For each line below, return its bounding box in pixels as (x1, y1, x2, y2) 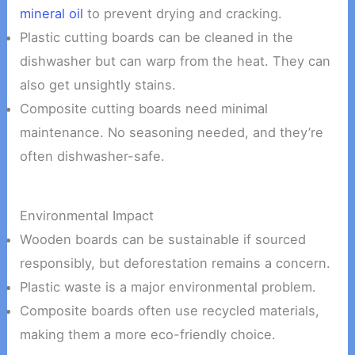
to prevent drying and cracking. (83, 6, 283, 22)
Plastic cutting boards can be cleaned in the (20, 29, 294, 46)
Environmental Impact (20, 207, 155, 223)
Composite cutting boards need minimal (20, 101, 269, 117)
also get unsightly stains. (20, 77, 177, 94)
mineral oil (20, 6, 84, 22)
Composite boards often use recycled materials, (20, 302, 320, 319)
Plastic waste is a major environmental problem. (20, 278, 317, 295)
